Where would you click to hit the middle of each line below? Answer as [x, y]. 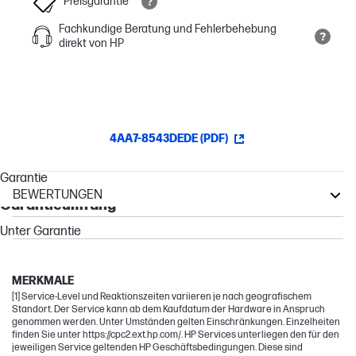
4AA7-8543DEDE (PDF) [168, 138]
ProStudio [40, 262]
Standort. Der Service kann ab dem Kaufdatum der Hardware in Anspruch [168, 309]
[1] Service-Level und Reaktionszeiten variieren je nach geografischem [162, 296]
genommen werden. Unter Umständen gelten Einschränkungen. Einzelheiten [176, 322]
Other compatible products [87, 218]
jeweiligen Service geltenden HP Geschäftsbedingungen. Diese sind [157, 347]
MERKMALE [43, 281]
